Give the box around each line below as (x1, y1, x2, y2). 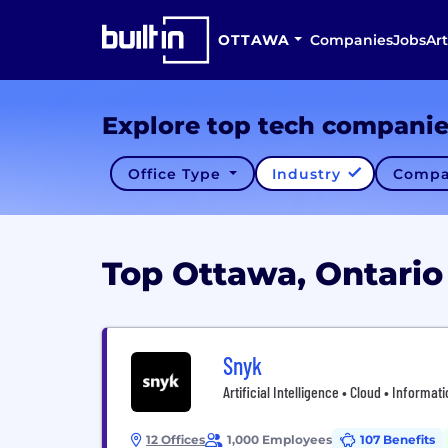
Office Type (127, 164, 226, 183)
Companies (309, 31, 393, 49)
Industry (272, 164, 347, 183)
